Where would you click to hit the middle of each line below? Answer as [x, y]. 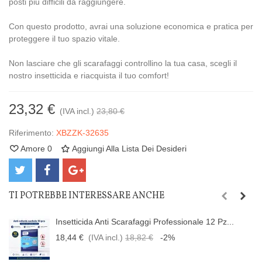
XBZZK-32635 [82, 133]
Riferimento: [31, 133]
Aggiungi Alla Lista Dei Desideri [129, 149]
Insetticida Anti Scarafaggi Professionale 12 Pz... [144, 222]
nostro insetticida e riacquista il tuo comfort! [89, 75]
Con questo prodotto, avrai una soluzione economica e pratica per [131, 26]
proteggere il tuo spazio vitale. [64, 39]
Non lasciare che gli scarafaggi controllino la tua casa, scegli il [123, 63]
